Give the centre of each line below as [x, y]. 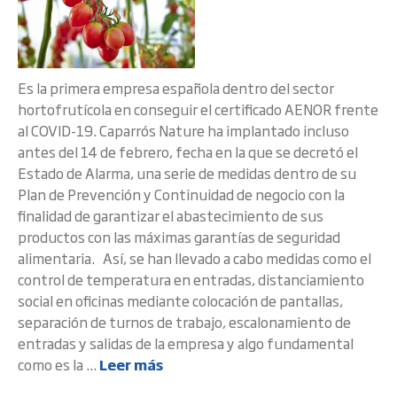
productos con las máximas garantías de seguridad [179, 237]
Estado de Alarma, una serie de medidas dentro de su [187, 173]
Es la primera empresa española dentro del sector [176, 88]
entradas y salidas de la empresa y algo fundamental [186, 343]
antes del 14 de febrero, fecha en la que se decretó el [188, 152]
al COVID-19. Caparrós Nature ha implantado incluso [183, 130]
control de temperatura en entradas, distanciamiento [191, 279]
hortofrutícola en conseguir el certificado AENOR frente [198, 109]
